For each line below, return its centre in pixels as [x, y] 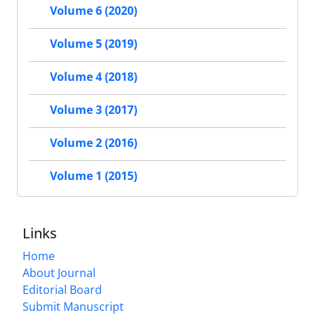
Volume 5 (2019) [94, 44]
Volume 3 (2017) [94, 110]
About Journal [59, 272]
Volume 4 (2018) [94, 77]
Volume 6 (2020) [94, 11]
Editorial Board [62, 289]
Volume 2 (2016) [94, 143]
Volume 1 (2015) [94, 176]
